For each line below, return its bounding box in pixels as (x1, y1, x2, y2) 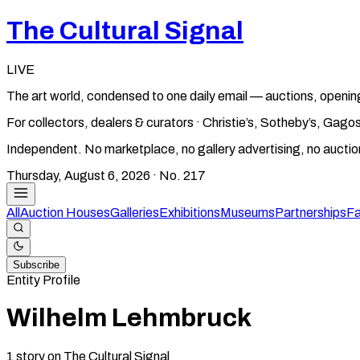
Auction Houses (20, 205, 110, 219)
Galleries (110, 205, 159, 219)
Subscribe (13, 258, 59, 271)
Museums (220, 205, 275, 219)
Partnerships (275, 205, 346, 219)
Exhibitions (159, 205, 220, 219)
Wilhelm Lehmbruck (6, 304, 252, 333)
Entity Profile (6, 272, 80, 287)
